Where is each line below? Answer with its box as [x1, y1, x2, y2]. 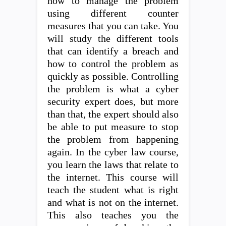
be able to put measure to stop [47, 122, 179, 132]
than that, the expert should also [47, 109, 179, 120]
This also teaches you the [47, 210, 179, 220]
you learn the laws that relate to [47, 159, 179, 170]
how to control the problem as [47, 59, 179, 69]
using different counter [47, 8, 179, 19]
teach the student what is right [47, 185, 179, 195]
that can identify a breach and [47, 46, 179, 56]
